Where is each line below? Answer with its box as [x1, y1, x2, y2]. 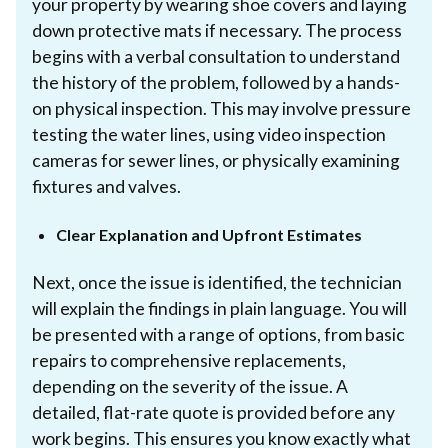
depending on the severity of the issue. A [32, 375, 348, 397]
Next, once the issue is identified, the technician [32, 271, 402, 293]
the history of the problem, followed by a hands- [32, 71, 400, 93]
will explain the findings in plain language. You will [32, 297, 407, 319]
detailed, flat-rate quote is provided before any [32, 401, 395, 423]
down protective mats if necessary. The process [32, 19, 402, 41]
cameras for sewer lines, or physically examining [32, 149, 400, 171]
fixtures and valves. [32, 175, 181, 197]
